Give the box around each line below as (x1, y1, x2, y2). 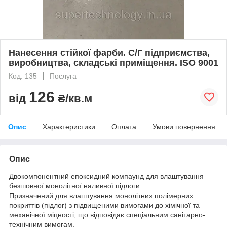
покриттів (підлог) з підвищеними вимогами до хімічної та (9, 201, 200, 209)
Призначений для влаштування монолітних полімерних (9, 191, 193, 200)
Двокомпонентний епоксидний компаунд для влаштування (9, 172, 204, 180)
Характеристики (43, 122, 95, 131)
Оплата (111, 122, 136, 131)
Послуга (50, 71, 77, 80)
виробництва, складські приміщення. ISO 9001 (9, 57, 218, 68)
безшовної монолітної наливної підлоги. (9, 181, 142, 190)
